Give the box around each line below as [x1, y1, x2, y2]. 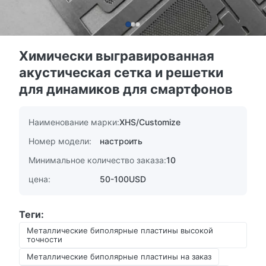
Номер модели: [28, 136, 91, 146]
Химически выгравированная [19, 48, 214, 64]
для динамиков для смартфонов [19, 81, 233, 97]
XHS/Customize [119, 117, 180, 127]
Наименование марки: [28, 117, 119, 127]
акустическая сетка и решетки [19, 65, 223, 80]
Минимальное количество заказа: [28, 155, 166, 165]
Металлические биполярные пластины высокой [27, 226, 213, 235]
